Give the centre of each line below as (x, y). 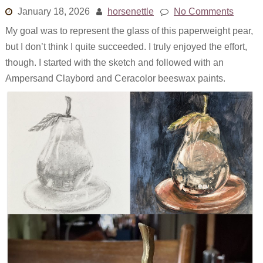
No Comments (203, 11)
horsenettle (130, 11)
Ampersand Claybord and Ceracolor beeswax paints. (115, 78)
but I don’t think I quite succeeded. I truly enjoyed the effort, (126, 47)
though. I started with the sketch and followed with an (114, 63)
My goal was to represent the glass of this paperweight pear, (129, 31)
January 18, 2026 (53, 11)
